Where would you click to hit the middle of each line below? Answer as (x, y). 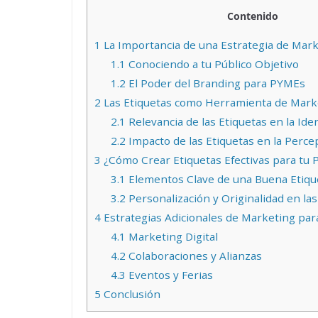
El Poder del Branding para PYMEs (215, 83)
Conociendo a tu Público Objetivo (212, 64)
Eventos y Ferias (169, 275)
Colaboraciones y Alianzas (193, 256)
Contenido (253, 16)
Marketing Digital (171, 237)
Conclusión (131, 294)
